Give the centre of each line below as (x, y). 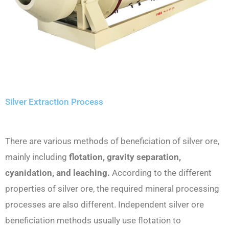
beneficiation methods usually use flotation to (93, 221)
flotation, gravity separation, (125, 157)
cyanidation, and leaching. (58, 173)
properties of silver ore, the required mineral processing (112, 189)
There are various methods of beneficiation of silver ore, (112, 141)
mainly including (37, 157)
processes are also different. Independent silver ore (105, 205)
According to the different (161, 173)
